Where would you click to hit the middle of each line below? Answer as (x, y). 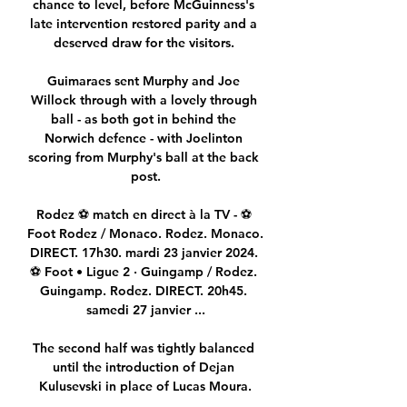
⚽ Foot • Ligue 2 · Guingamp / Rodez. (144, 272)
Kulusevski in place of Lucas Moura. (145, 387)
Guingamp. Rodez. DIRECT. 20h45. (144, 291)
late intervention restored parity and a (144, 24)
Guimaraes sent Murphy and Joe (144, 81)
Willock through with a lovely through (144, 100)
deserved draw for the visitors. (145, 43)
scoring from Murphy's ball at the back (144, 158)
